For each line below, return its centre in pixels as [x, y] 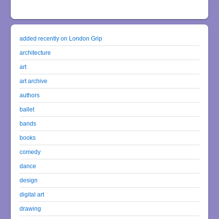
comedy [30, 152]
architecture [35, 52]
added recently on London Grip [61, 38]
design [29, 180]
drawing [31, 208]
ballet [27, 109]
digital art [32, 194]
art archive [34, 81]
